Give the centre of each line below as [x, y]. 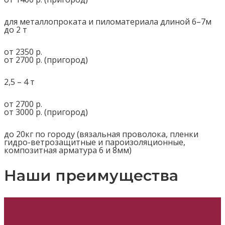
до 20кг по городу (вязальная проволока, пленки [101, 134]
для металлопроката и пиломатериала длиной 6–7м [108, 21]
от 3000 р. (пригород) [46, 112]
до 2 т [16, 29]
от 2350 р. [23, 51]
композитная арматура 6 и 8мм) [68, 150]
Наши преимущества [91, 175]
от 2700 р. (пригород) [46, 60]
